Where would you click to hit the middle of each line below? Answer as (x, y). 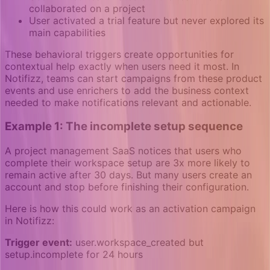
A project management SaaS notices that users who (123, 151)
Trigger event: (39, 243)
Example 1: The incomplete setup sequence (124, 127)
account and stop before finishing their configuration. (127, 187)
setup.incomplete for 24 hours (74, 255)
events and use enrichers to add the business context (127, 90)
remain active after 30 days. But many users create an (128, 175)
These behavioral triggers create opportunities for (119, 54)
